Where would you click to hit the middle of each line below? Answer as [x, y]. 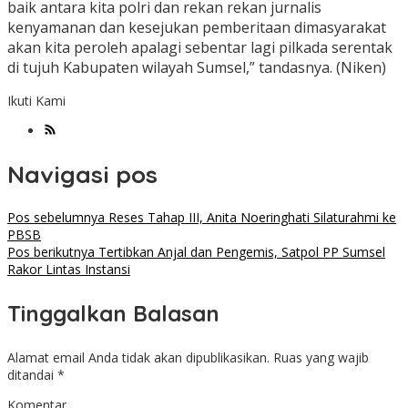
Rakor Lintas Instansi [69, 270]
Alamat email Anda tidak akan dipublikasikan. [138, 358]
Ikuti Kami [36, 101]
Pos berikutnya [51, 252]
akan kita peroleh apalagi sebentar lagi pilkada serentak [200, 48]
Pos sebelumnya [56, 218]
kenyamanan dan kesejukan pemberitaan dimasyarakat [197, 28]
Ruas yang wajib [321, 358]
